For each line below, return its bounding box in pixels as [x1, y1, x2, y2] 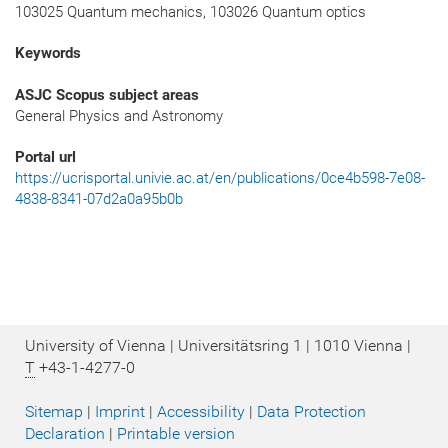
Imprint [95, 401, 145, 421]
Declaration [25, 423, 105, 443]
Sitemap [25, 401, 83, 421]
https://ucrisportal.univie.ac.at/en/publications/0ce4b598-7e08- [15, 169, 425, 188]
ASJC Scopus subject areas [15, 86, 199, 105]
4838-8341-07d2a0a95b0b [15, 190, 183, 209]
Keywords [15, 44, 81, 63]
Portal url [15, 148, 76, 167]
